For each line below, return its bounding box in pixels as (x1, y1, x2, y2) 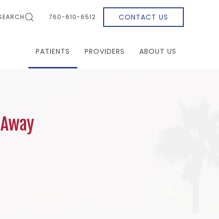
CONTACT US (119, 12, 168, 22)
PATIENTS (36, 46, 70, 56)
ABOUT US (139, 46, 176, 56)
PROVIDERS (85, 46, 125, 56)
